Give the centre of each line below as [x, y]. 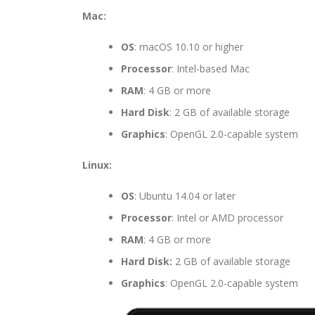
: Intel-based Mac [211, 69]
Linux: [97, 165]
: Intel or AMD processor [227, 218]
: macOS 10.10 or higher [189, 47]
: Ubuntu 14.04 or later [185, 196]
